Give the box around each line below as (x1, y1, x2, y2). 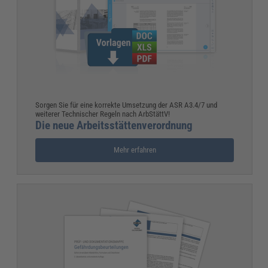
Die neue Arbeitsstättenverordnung (35, 118, 193, 133)
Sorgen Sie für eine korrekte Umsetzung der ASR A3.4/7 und (35, 100, 218, 110)
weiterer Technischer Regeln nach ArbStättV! (35, 109, 170, 119)
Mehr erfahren (113, 145, 156, 155)
